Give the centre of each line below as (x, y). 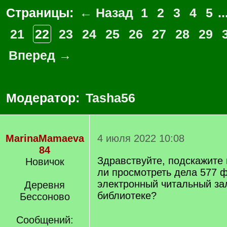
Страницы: (42, 13)
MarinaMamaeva (45, 138)
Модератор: (45, 98)
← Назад (106, 13)
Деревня (45, 185)
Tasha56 (110, 98)
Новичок (45, 162)
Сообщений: (45, 220)
